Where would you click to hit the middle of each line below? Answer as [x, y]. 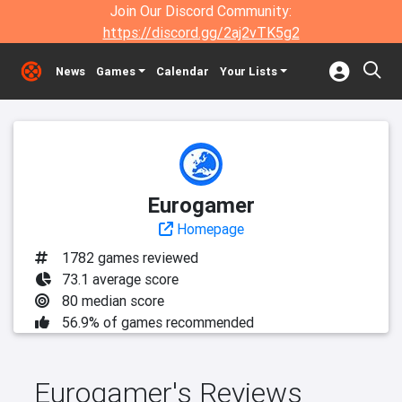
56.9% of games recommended [158, 322]
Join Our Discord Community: [201, 11]
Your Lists [248, 71]
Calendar [182, 71]
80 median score [113, 301]
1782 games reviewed [130, 258]
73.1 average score [120, 279]
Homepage [208, 229]
